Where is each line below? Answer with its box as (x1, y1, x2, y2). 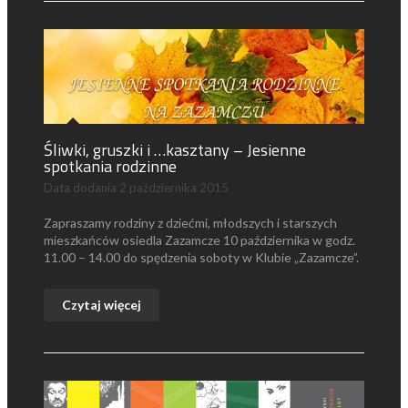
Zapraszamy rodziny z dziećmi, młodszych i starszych (44, 214, 337, 230)
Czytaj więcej (62, 296, 141, 312)
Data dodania (44, 179, 119, 195)
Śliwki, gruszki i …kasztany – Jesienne (44, 137, 306, 162)
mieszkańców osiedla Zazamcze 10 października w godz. (44, 231, 355, 248)
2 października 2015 (119, 179, 229, 195)
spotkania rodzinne (44, 153, 177, 178)
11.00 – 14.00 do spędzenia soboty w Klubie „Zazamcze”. (44, 249, 359, 265)
